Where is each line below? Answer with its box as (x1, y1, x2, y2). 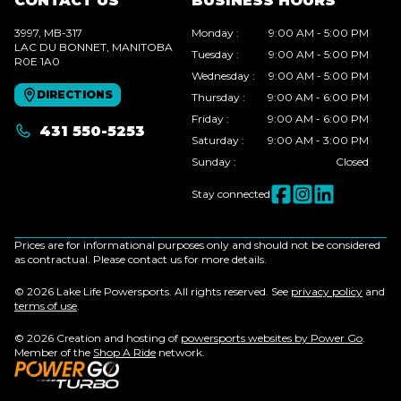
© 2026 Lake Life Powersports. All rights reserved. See (14, 285, 291, 299)
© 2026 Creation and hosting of (14, 331, 181, 346)
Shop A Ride (93, 346, 156, 360)
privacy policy (291, 285, 363, 299)
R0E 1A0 (14, 55, 60, 69)
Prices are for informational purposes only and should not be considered (14, 238, 380, 252)
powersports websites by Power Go (181, 331, 363, 346)
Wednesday (192, 69, 250, 83)
